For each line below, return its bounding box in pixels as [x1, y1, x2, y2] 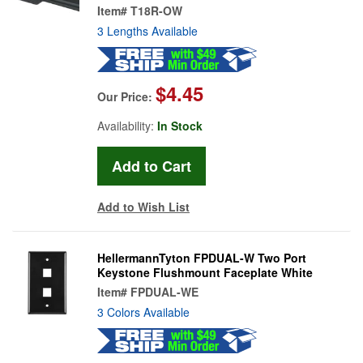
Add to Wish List [97, 198, 190, 215]
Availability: [97, 117, 157, 134]
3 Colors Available [97, 303, 190, 320]
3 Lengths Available [97, 22, 198, 39]
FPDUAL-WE [130, 283, 199, 300]
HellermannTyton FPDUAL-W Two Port [97, 249, 306, 266]
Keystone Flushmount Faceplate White [97, 263, 313, 280]
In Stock [157, 117, 203, 134]
